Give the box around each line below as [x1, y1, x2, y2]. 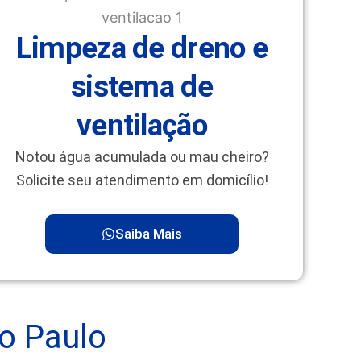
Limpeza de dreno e [15, 30, 268, 65]
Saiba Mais [115, 226, 182, 243]
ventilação [76, 107, 207, 143]
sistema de [70, 68, 213, 104]
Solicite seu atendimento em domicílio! [15, 171, 268, 189]
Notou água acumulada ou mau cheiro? [15, 147, 269, 165]
